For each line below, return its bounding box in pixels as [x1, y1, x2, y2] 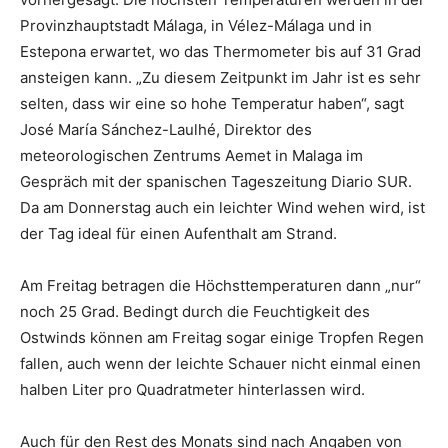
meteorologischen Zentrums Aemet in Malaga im [20, 146, 363, 166]
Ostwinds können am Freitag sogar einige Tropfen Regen [20, 328, 424, 348]
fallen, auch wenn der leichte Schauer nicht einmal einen [20, 354, 421, 374]
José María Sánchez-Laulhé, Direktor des [20, 120, 312, 140]
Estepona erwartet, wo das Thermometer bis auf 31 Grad [20, 42, 421, 62]
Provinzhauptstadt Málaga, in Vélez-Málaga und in [20, 16, 372, 36]
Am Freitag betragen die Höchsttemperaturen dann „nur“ [20, 276, 421, 296]
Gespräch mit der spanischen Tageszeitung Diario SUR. [20, 172, 412, 192]
